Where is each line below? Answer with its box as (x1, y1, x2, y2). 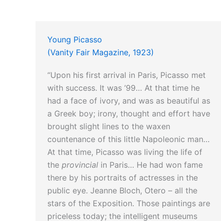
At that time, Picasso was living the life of (47, 147, 202, 157)
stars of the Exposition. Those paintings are (47, 198, 210, 209)
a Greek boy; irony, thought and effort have (47, 109, 210, 119)
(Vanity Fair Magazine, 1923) (47, 47, 154, 58)
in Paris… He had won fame (98, 160, 203, 170)
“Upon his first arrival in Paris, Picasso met (47, 70, 206, 80)
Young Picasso (47, 35, 102, 45)
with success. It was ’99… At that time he (47, 83, 200, 93)
